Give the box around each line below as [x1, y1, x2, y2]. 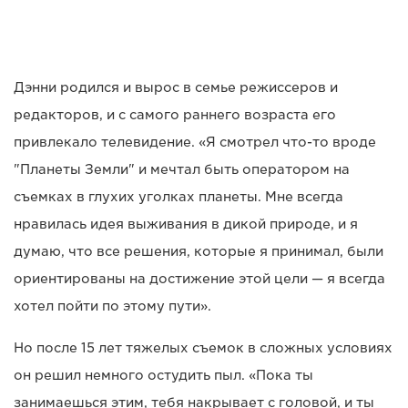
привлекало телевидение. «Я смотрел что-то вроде [14, 135, 376, 150]
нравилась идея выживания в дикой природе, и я [14, 217, 358, 232]
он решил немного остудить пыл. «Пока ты [14, 368, 313, 383]
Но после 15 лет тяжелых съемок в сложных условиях [14, 341, 393, 356]
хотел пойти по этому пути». [14, 299, 211, 314]
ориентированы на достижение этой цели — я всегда [14, 271, 385, 287]
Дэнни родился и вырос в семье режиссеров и [14, 80, 338, 96]
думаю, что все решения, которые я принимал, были [14, 244, 383, 260]
